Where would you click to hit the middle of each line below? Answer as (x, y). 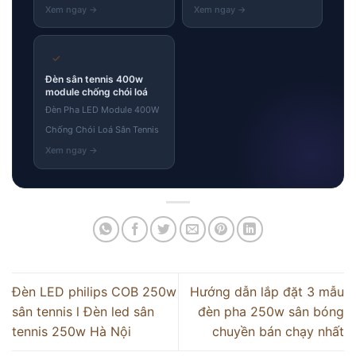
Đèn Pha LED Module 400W (102, 109)
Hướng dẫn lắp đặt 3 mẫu (267, 291)
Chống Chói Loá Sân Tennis (102, 129)
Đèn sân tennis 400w (94, 79)
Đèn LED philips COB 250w (94, 291)
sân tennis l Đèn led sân (83, 311)
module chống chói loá (96, 91)
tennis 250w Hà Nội (74, 331)
